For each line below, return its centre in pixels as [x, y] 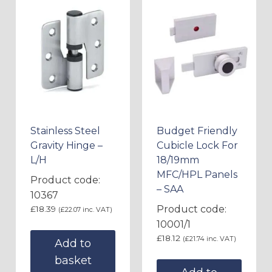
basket [73, 260]
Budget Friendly [197, 131]
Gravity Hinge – [66, 145]
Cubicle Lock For [197, 145]
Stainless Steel [65, 131]
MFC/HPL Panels [197, 174]
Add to [73, 243]
